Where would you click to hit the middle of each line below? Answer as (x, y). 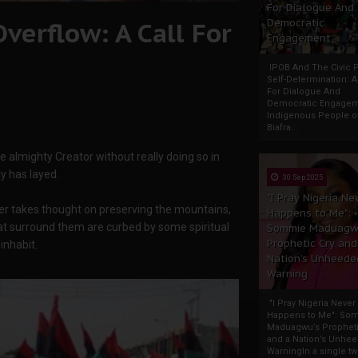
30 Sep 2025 (302, 177)
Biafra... (282, 127)
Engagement (299, 38)
